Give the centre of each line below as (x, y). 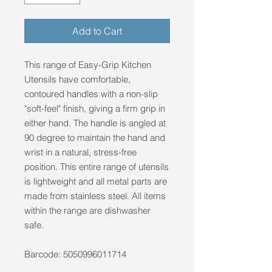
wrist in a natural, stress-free (80, 152)
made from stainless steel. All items (95, 195)
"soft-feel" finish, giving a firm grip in (95, 108)
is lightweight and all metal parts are (96, 181)
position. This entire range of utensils (97, 166)
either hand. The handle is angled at (95, 123)
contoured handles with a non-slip (91, 93)
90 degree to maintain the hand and (95, 137)
